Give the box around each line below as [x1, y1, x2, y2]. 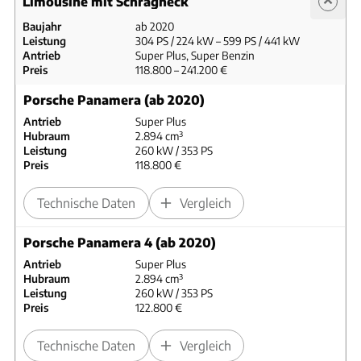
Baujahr [23, 19, 61, 33]
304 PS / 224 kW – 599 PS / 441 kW [135, 33, 300, 48]
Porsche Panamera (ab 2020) [23, 91, 205, 107]
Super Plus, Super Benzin [135, 48, 255, 62]
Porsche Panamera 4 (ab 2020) [23, 234, 216, 250]
